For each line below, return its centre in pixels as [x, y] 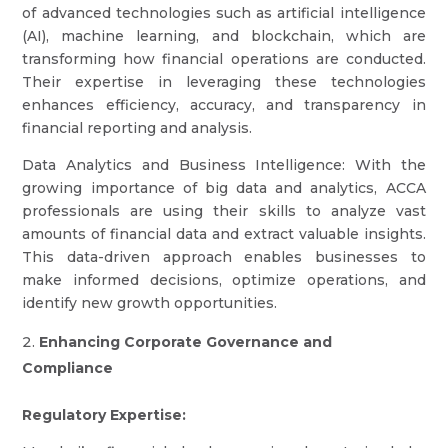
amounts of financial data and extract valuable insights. [224, 234]
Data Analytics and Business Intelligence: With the [224, 165]
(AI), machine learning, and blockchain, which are [224, 36]
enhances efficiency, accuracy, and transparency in [224, 105]
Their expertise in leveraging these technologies [224, 82]
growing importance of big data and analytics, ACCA [224, 188]
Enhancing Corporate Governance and [186, 342]
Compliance [68, 368]
